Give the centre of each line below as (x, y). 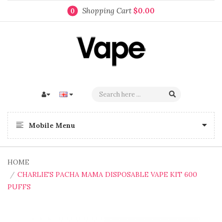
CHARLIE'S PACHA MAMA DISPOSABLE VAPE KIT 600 (107, 174)
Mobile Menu (52, 125)
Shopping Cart (108, 11)
